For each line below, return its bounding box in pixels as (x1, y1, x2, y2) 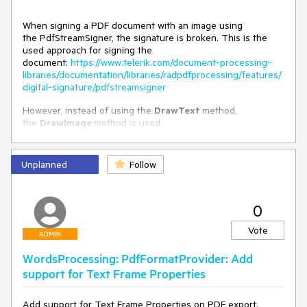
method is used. (94, 116, 162, 129)
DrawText (154, 104, 202, 116)
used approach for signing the (23, 44, 152, 56)
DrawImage (40, 116, 94, 129)
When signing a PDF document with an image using (23, 19, 243, 32)
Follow (130, 158, 156, 171)
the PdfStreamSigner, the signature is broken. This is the (23, 32, 267, 44)
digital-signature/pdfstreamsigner (23, 81, 166, 93)
